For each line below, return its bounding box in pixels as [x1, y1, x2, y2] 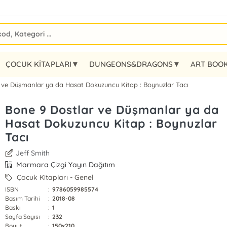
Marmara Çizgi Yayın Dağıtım [14, 160, 116, 169]
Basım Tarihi [5, 195, 41, 202]
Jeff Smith [16, 148, 50, 158]
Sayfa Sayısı [5, 213, 41, 220]
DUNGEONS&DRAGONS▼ [89, 59, 180, 69]
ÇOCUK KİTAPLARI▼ [6, 59, 79, 69]
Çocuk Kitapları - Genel [15, 173, 94, 182]
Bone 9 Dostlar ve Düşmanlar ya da [5, 102, 219, 117]
